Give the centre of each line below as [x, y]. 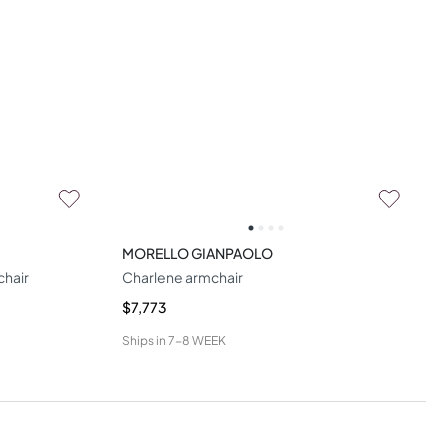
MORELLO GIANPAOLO [197, 252]
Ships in [143, 340]
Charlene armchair [182, 276]
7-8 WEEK [196, 340]
